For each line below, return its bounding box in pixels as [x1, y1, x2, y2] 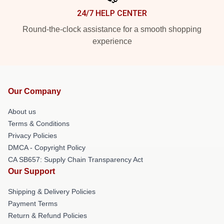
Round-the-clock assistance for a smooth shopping [22, 25, 201, 33]
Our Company [8, 87, 61, 95]
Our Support [8, 167, 55, 175]
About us [8, 107, 36, 115]
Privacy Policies [8, 131, 57, 139]
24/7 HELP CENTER [77, 8, 147, 18]
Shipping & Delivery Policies [8, 187, 95, 195]
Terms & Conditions [8, 119, 69, 127]
